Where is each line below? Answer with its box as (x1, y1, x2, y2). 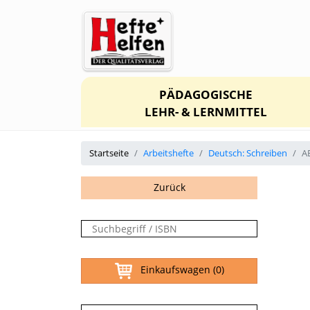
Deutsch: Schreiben (208, 146, 287, 159)
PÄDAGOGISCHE (159, 86, 253, 102)
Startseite (89, 146, 129, 159)
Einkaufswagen (131, 263, 213, 277)
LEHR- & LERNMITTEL (145, 103, 268, 120)
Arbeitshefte (143, 146, 194, 159)
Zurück (153, 180, 185, 194)
